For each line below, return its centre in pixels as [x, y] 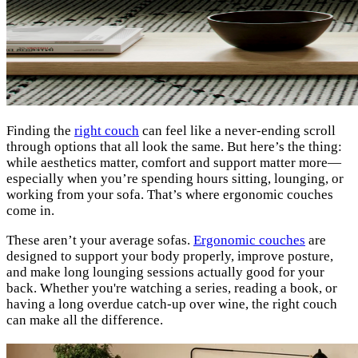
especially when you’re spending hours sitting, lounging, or [175, 179]
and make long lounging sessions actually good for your [165, 272]
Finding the [40, 131]
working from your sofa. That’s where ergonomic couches [170, 195]
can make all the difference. [85, 320]
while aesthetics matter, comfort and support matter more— [174, 163]
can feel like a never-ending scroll [237, 131]
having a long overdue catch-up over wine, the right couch [172, 304]
